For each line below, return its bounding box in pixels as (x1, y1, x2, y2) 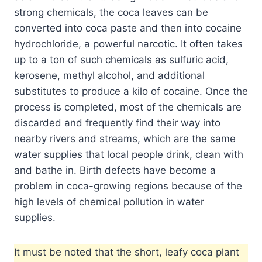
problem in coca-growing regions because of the (14, 180, 242, 192)
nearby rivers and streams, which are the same (14, 132, 236, 144)
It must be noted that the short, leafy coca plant (14, 246, 239, 258)
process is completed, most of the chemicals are (14, 101, 242, 113)
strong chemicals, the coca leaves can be (14, 6, 208, 18)
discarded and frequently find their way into (14, 116, 220, 129)
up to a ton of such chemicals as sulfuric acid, (14, 53, 229, 65)
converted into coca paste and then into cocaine (14, 22, 242, 34)
